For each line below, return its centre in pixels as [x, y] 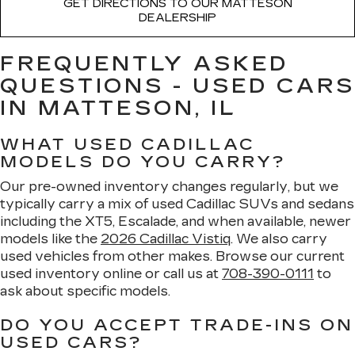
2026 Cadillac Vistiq [166, 239]
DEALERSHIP [177, 18]
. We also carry [279, 239]
